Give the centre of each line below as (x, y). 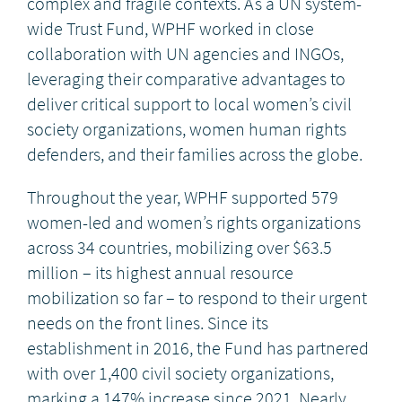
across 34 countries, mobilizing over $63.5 (179, 248)
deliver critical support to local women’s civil (189, 105)
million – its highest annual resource (160, 273)
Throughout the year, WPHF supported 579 (183, 198)
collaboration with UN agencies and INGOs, (185, 54)
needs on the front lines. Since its (148, 323)
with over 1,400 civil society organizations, (180, 374)
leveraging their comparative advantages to (186, 79)
